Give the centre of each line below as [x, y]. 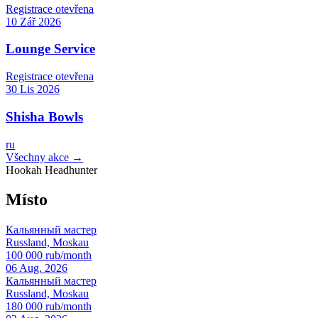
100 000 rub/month [49, 256]
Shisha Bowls [44, 116]
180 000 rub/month [49, 307]
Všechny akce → [44, 157]
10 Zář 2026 [33, 21]
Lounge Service [50, 49]
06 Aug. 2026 [37, 268]
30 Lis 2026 [33, 89]
